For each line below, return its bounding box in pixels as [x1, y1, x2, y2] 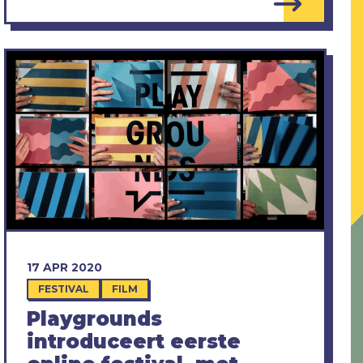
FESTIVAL [37, 283, 89, 296]
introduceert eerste [26, 330, 241, 354]
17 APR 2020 [26, 260, 102, 275]
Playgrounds [26, 307, 162, 331]
